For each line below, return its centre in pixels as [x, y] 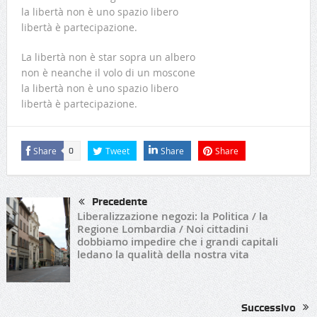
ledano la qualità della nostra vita [163, 255]
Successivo [269, 307]
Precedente [119, 202]
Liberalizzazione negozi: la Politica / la [172, 217]
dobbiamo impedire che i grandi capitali [177, 242]
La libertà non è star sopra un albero [108, 57]
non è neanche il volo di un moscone [108, 73]
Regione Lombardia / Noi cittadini [162, 229]
